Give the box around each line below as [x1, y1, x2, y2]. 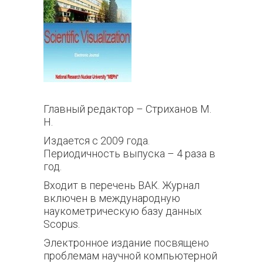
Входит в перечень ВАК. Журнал [43, 179, 200, 191]
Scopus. [43, 218, 80, 230]
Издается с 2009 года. [43, 134, 150, 147]
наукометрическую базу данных [43, 205, 202, 217]
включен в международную [43, 192, 180, 204]
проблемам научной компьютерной [43, 249, 217, 262]
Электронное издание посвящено [43, 237, 209, 249]
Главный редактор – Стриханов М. [43, 103, 211, 115]
